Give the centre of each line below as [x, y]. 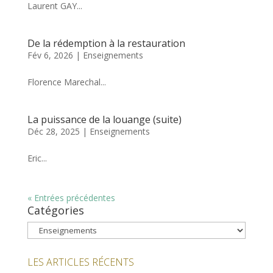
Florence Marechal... [66, 82]
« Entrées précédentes [71, 198]
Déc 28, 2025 [53, 132]
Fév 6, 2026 [50, 55]
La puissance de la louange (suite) [104, 120]
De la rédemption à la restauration [106, 44]
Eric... [37, 158]
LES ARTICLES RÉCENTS [80, 262]
